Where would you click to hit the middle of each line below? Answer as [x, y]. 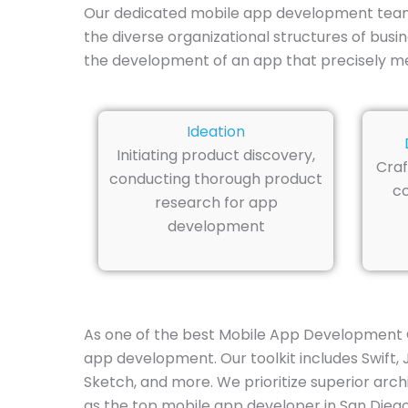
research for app [216, 202]
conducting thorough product [216, 178]
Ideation [216, 131]
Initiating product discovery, [216, 155]
